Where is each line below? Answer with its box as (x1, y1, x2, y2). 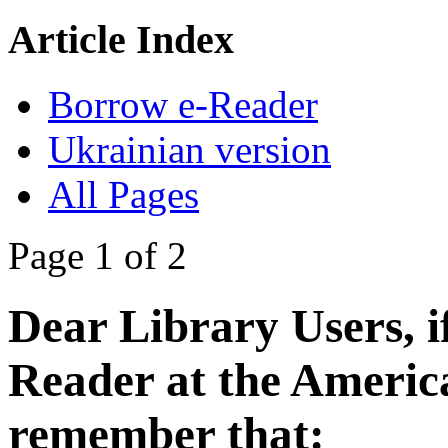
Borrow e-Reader (48, 82, 318, 126)
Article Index (8, 17, 234, 63)
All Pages (48, 172, 199, 216)
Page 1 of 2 (8, 233, 187, 277)
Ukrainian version (48, 127, 331, 171)
